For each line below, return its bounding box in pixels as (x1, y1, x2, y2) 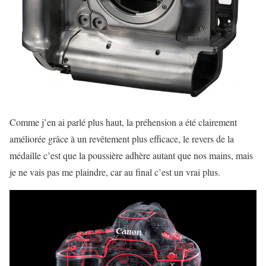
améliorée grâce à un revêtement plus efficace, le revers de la (9, 132, 234, 145)
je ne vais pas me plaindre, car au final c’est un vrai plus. (9, 166, 220, 179)
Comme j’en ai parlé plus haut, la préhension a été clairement (9, 116, 237, 129)
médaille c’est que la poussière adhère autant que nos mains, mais (9, 149, 253, 162)
